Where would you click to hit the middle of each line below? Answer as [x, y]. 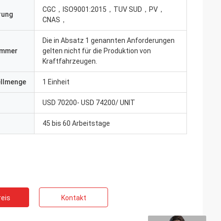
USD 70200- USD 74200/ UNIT [89, 103]
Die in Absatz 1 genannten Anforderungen [109, 40]
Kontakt [74, 198]
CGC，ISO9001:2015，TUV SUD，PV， [104, 9]
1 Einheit [56, 82]
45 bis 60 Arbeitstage [76, 123]
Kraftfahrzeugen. [70, 61]
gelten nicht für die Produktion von [97, 51]
